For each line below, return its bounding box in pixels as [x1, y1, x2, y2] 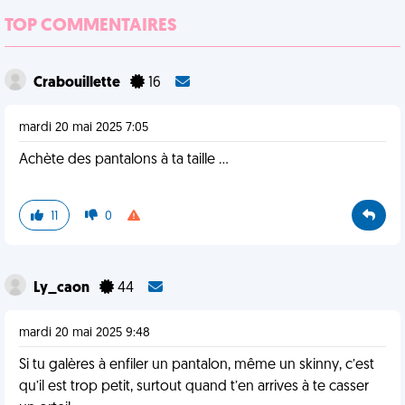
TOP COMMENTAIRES [5, 17, 177, 35]
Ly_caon [33, 281, 92, 296]
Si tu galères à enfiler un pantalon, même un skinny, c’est [19, 358, 374, 372]
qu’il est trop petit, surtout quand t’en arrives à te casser [19, 380, 369, 394]
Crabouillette [33, 76, 123, 90]
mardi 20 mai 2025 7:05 [19, 121, 148, 135]
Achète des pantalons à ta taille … [19, 153, 229, 167]
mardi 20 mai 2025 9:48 [19, 326, 150, 340]
